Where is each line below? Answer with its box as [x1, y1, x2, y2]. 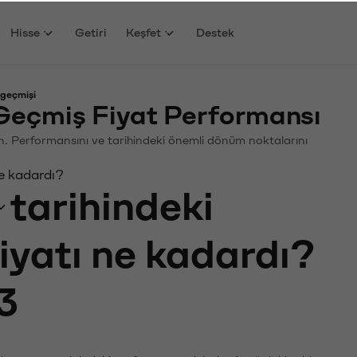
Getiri [75, 25, 108, 37]
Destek [196, 25, 235, 37]
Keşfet [126, 25, 162, 37]
